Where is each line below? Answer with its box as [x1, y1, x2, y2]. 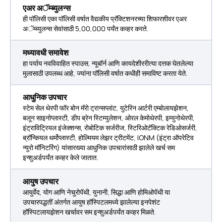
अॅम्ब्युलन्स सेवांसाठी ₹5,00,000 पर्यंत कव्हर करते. [23, 24, 148, 33]
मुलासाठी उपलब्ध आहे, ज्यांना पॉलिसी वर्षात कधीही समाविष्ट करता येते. [23, 68, 187, 78]
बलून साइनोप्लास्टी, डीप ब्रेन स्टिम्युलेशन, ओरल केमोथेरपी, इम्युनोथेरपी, [23, 113, 195, 122]
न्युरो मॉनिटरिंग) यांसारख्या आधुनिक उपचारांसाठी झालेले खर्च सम [23, 143, 175, 152]
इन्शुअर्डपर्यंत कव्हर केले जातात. [23, 153, 98, 162]
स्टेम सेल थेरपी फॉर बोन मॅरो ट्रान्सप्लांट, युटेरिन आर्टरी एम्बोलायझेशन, [23, 103, 189, 112]
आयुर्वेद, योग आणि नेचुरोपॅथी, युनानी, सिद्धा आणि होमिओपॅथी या [23, 187, 170, 197]
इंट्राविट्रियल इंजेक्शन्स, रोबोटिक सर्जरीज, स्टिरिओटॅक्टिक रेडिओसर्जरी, [23, 123, 197, 132]
